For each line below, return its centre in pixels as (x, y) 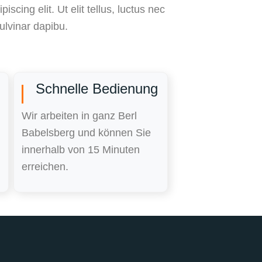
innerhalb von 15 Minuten (81, 149)
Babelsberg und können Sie (87, 132)
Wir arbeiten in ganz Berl (80, 116)
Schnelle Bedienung (96, 89)
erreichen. (45, 166)
